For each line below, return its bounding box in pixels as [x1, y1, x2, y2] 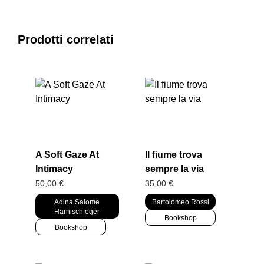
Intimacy [35, 164, 73, 174]
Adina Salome [54, 198, 100, 207]
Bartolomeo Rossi [151, 198, 209, 207]
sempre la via [145, 164, 204, 174]
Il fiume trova [145, 150, 203, 160]
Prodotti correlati [18, 32, 114, 46]
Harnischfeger [54, 207, 100, 216]
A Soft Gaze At [35, 150, 99, 160]
